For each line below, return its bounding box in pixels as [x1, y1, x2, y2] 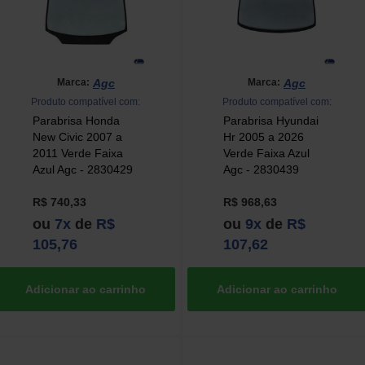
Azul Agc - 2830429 [32, 162, 133, 176]
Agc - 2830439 [222, 162, 299, 176]
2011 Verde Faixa [32, 146, 123, 160]
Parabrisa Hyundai [222, 113, 319, 127]
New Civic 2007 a [32, 130, 122, 143]
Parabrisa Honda [32, 113, 120, 127]
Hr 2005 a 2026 [222, 130, 304, 143]
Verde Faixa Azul [222, 146, 310, 160]
